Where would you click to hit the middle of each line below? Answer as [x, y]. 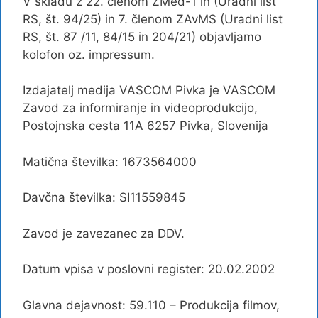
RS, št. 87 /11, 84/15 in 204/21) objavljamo [142, 37]
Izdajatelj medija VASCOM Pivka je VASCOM [149, 90]
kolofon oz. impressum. [89, 54]
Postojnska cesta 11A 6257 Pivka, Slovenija [146, 126]
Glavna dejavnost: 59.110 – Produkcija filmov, [151, 305]
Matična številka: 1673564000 [110, 161]
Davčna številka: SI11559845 [104, 197]
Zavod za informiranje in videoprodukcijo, [140, 108]
